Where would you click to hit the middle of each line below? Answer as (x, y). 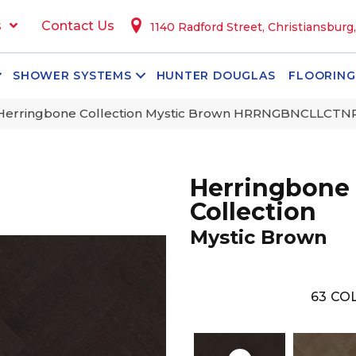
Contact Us (77, 26)
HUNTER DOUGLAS (216, 76)
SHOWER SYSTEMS (72, 76)
